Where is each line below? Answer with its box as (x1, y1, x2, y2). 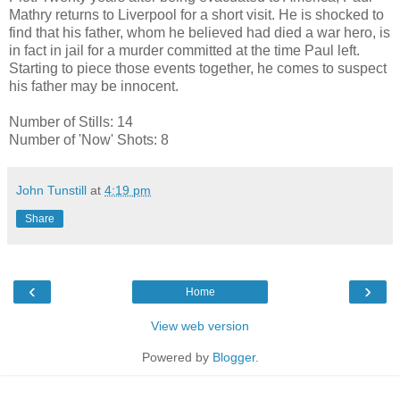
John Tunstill (16, 182, 87, 197)
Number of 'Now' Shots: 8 (9, 131, 169, 147)
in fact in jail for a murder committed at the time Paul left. (9, 42, 360, 58)
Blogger (212, 349, 255, 364)
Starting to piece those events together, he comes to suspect (9, 60, 387, 76)
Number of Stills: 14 (9, 113, 133, 129)
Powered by (141, 349, 212, 364)
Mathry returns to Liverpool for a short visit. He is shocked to (9, 6, 384, 22)
